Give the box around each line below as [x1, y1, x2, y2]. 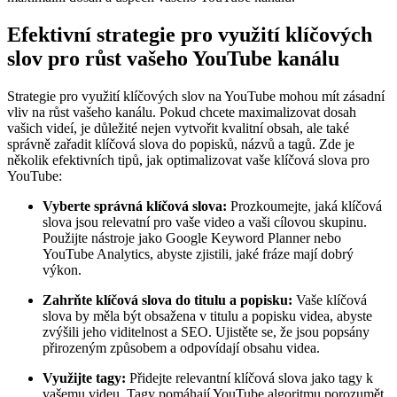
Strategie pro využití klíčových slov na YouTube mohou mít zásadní [7, 89, 385, 105]
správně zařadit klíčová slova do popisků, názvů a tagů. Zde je [7, 136, 354, 152]
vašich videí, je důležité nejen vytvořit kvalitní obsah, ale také [7, 121, 349, 136]
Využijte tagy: [43, 370, 126, 386]
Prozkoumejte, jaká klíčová [227, 198, 382, 214]
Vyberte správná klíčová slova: [43, 198, 227, 214]
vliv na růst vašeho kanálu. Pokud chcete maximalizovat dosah [7, 105, 356, 121]
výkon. [43, 262, 82, 278]
